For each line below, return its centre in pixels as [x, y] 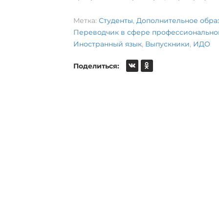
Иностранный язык [107, 44]
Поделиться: [96, 66]
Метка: [86, 21]
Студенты [116, 21]
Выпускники [167, 44]
